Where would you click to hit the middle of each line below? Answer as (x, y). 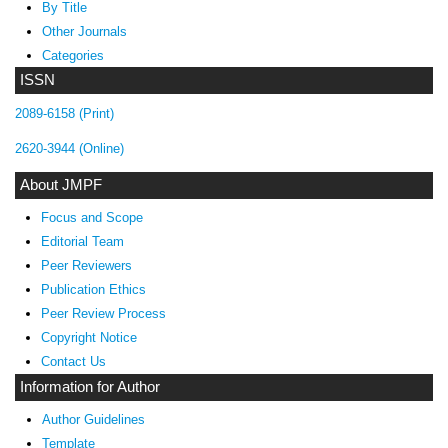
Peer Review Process (104, 313)
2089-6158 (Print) (64, 114)
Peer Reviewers (87, 265)
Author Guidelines (93, 420)
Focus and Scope (92, 217)
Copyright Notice (89, 337)
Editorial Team (83, 241)
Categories (72, 55)
